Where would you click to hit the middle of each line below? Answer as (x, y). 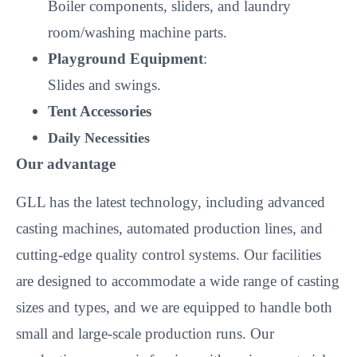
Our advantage (66, 164)
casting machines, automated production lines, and (169, 228)
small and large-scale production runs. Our (145, 333)
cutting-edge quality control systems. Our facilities (169, 254)
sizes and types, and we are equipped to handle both (174, 307)
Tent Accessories (100, 112)
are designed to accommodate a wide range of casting (178, 280)
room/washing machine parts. (137, 33)
